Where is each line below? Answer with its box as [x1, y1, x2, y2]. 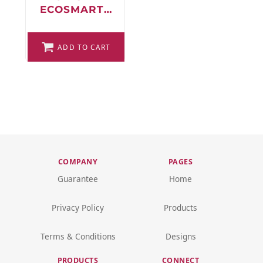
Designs [165, 231, 196, 242]
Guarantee [58, 173, 98, 185]
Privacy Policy [52, 202, 104, 214]
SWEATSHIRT [38, 42, 114, 55]
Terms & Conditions [40, 231, 116, 242]
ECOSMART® [40, 4, 112, 16]
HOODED [50, 29, 102, 42]
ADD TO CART [58, 42, 111, 52]
